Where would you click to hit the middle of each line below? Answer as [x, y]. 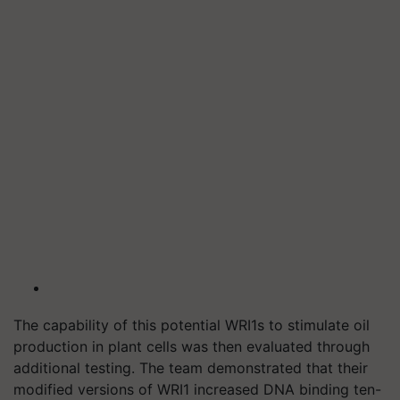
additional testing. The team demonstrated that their [191, 368]
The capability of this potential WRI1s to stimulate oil [192, 325]
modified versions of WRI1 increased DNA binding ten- [197, 389]
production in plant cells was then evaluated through [192, 346]
